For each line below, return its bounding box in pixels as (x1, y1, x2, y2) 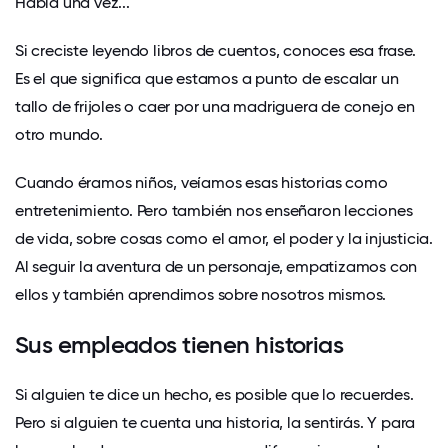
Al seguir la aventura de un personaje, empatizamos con (15, 256, 418, 276)
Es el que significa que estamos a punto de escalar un (15, 68, 399, 88)
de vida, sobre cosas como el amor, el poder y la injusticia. (15, 228, 433, 248)
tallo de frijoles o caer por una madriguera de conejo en (15, 96, 415, 116)
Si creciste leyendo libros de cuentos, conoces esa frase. (15, 40, 416, 60)
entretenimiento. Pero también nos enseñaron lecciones (15, 200, 413, 220)
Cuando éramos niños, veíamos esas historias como (15, 172, 388, 192)
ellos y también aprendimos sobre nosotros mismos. (15, 284, 387, 304)
